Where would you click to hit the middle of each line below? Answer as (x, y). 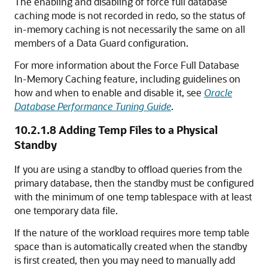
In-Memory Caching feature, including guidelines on (127, 79)
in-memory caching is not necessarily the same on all (130, 29)
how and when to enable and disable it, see (109, 92)
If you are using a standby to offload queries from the (128, 169)
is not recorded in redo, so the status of (161, 15)
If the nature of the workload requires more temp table (132, 232)
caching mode (45, 15)
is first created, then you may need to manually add (125, 260)
